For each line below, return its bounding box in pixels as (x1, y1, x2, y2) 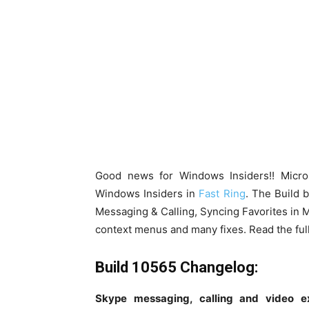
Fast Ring (199, 187, 246, 200)
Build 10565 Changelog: (95, 259, 258, 276)
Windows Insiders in (95, 187, 199, 200)
